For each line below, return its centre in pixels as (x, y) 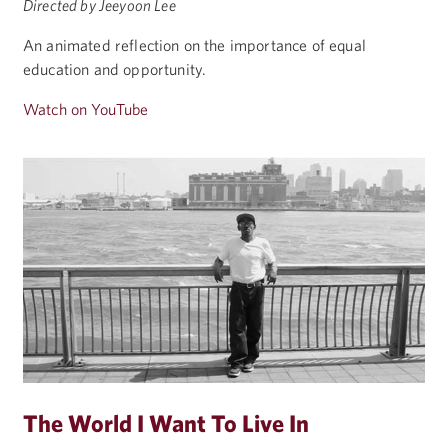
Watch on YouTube (86, 108)
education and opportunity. (115, 68)
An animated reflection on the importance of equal (194, 44)
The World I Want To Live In (166, 423)
